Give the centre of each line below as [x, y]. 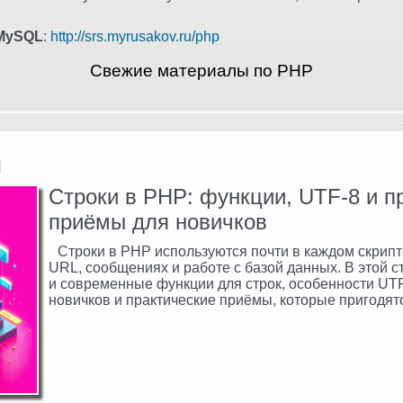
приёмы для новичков [158, 222]
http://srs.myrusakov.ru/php [135, 36]
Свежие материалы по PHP [201, 71]
